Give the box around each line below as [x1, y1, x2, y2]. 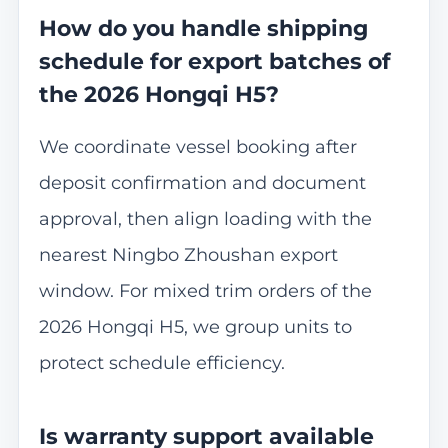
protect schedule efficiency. [38, 351, 285, 374]
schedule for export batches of [38, 48, 391, 76]
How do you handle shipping [38, 15, 368, 43]
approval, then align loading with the [38, 207, 372, 230]
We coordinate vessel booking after [38, 135, 357, 158]
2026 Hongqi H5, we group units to [38, 315, 352, 338]
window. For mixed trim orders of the [38, 279, 372, 302]
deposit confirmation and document [38, 171, 366, 194]
